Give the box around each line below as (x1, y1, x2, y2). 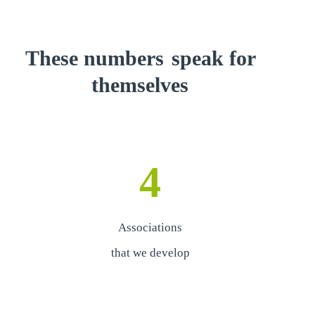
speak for (172, 46, 257, 70)
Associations (118, 220, 183, 234)
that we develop (110, 246, 190, 259)
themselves (91, 72, 188, 96)
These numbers (25, 46, 170, 70)
